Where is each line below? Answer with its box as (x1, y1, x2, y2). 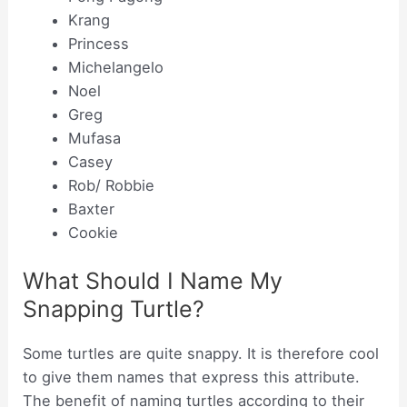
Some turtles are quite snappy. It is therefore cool (23, 343, 380, 362)
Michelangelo (67, 58, 164, 77)
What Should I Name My (23, 266, 283, 294)
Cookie (67, 223, 118, 243)
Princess (67, 35, 129, 54)
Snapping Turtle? (23, 294, 205, 323)
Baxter (67, 200, 114, 219)
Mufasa (67, 129, 121, 148)
